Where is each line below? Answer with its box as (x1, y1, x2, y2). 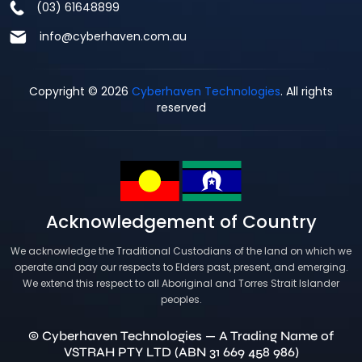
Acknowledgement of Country (45, 209, 317, 235)
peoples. (160, 293, 202, 307)
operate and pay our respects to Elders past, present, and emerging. (14, 260, 348, 275)
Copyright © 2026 (29, 83, 132, 100)
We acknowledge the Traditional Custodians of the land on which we (11, 244, 351, 259)
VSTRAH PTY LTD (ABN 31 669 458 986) (63, 344, 299, 360)
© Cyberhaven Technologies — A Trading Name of (28, 328, 334, 344)
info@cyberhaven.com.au (40, 28, 187, 45)
